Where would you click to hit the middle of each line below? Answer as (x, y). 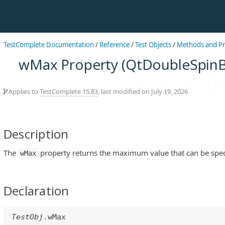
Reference (115, 45)
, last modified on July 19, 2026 (143, 91)
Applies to (23, 91)
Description (36, 134)
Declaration (36, 191)
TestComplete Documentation (49, 45)
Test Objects (153, 45)
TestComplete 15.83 (69, 91)
